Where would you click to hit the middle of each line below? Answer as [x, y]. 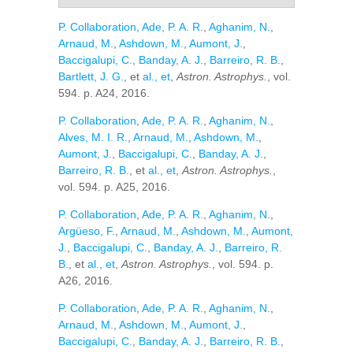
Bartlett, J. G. [91, 76]
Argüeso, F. [87, 231]
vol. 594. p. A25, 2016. [114, 187]
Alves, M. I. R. [93, 137]
